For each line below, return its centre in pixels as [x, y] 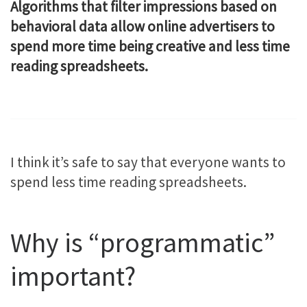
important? [73, 276]
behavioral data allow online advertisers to [143, 26]
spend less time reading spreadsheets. [128, 182]
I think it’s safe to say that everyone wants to [148, 162]
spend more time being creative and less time [150, 46]
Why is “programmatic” [143, 242]
